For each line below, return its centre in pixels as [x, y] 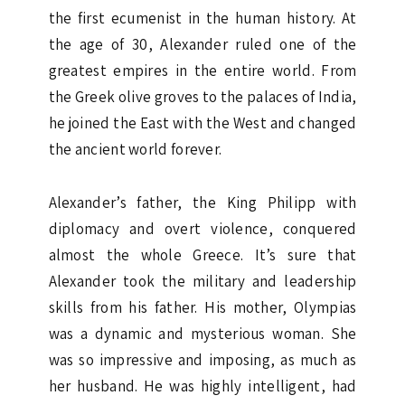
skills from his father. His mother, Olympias [202, 307]
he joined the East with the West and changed [202, 122]
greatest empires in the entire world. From [202, 70]
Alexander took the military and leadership [202, 281]
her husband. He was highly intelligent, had [202, 386]
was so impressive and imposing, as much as [202, 359]
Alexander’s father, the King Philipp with [202, 202]
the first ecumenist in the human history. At [202, 18]
